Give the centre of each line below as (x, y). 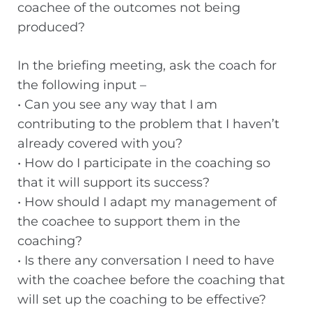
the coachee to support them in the (129, 222)
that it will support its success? (114, 183)
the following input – (82, 85)
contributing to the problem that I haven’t (148, 124)
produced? (51, 28)
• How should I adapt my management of (147, 202)
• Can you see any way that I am (117, 105)
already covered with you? (100, 144)
